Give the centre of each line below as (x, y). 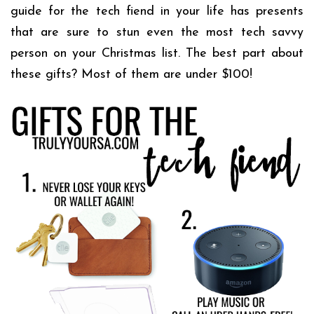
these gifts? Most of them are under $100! (131, 74)
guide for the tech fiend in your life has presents (157, 11)
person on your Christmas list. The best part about (157, 53)
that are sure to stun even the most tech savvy (157, 32)
